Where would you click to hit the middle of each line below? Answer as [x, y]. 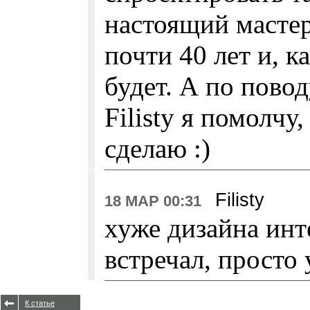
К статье [40, 303]
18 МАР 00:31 [153, 201]
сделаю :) [157, 148]
